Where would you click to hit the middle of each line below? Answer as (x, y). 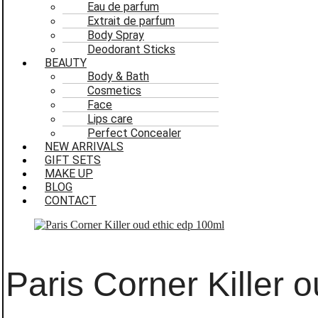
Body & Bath (118, 76)
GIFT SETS (73, 160)
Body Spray (116, 35)
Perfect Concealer (134, 133)
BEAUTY (66, 63)
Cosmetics (114, 91)
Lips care (110, 119)
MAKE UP (69, 174)
